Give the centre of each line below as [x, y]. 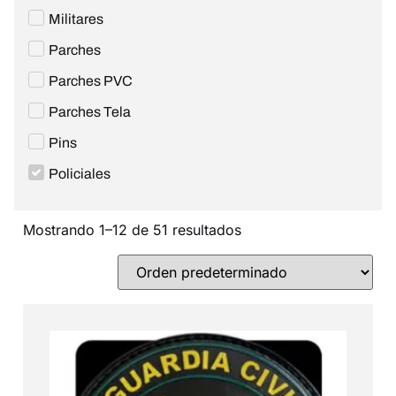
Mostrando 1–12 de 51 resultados [132, 230]
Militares [76, 19]
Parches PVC [91, 81]
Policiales [80, 174]
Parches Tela [90, 112]
